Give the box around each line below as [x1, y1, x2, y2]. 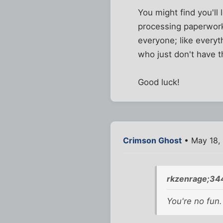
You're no [166, 196, 207, 207]
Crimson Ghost [123, 135, 182, 145]
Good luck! [138, 77, 180, 87]
